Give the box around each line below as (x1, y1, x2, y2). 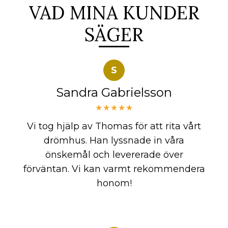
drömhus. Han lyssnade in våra (44, 134, 184, 146)
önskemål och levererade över (45, 149, 183, 160)
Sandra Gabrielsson (56, 85, 172, 100)
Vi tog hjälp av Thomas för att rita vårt (27, 120, 201, 132)
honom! (96, 177, 132, 189)
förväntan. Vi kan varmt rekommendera (23, 163, 205, 175)
